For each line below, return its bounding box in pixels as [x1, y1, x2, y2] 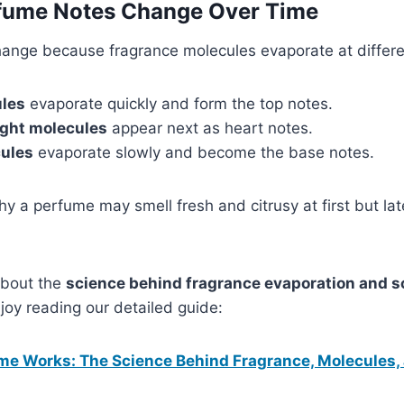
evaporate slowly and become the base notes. [33, 142, 374, 161]
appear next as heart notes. [107, 118, 313, 137]
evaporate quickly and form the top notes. [25, 94, 333, 113]
